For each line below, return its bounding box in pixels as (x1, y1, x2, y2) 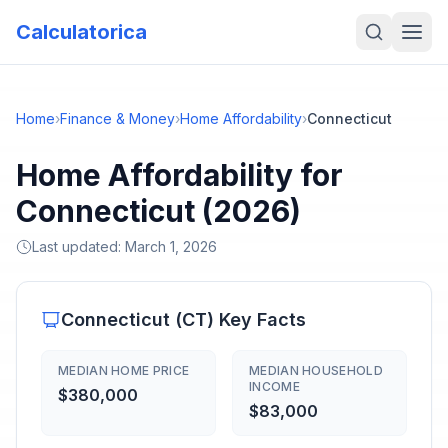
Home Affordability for (16, 157, 343, 193)
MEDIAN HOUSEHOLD (249, 363, 383, 378)
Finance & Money (60, 110, 175, 127)
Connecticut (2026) (16, 193, 301, 229)
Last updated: (32, 238, 125, 255)
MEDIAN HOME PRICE (58, 363, 190, 378)
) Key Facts (207, 309, 306, 330)
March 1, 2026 (125, 238, 217, 255)
